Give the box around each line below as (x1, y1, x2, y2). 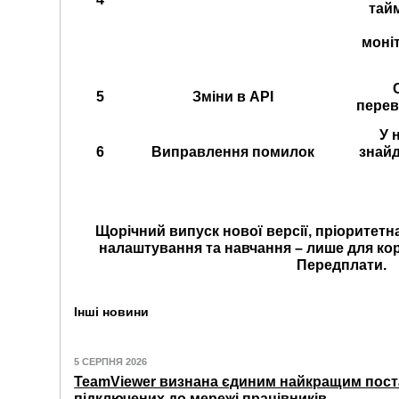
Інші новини (74, 305, 150, 320)
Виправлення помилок (151, 144, 314, 160)
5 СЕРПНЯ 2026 (74, 355, 148, 367)
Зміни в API (191, 89, 273, 105)
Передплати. (296, 257, 387, 273)
